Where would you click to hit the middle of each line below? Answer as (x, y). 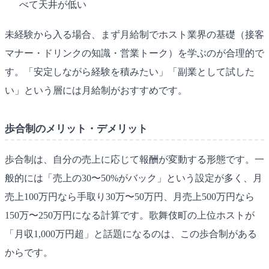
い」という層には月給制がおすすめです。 (96, 90)
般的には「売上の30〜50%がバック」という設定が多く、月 (134, 178)
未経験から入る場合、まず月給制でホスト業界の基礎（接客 (134, 34)
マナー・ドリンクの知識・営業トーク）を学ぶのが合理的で (134, 53)
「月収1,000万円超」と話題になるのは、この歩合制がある (131, 234)
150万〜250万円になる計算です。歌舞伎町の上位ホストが (130, 216)
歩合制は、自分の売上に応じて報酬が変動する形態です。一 (134, 160)
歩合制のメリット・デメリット (76, 128)
